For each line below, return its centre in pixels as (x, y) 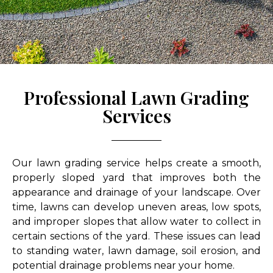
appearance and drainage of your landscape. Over (136, 192)
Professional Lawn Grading (136, 97)
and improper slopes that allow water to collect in (136, 221)
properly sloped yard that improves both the (136, 177)
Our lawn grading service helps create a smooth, (136, 163)
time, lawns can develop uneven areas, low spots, (136, 207)
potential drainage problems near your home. (123, 265)
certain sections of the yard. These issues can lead (136, 236)
